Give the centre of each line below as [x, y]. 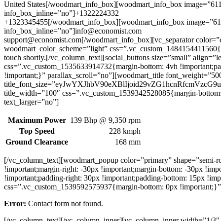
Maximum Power [37, 120]
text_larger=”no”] [31, 102]
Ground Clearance [37, 142]
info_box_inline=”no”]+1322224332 [61, 13]
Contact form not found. [65, 203]
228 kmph [125, 131]
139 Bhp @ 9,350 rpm [105, 120]
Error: [15, 203]
